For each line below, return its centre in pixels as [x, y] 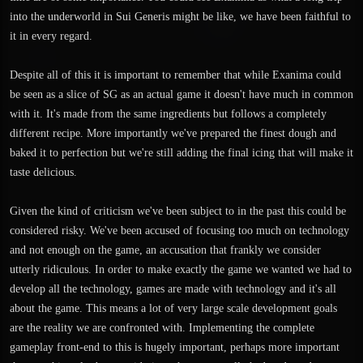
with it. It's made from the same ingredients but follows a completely [168, 114]
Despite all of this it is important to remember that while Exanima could [175, 75]
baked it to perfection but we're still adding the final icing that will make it [181, 153]
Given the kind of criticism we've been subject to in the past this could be [178, 211]
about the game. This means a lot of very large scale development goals [173, 308]
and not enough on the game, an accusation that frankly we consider [165, 250]
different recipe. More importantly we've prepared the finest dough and [173, 133]
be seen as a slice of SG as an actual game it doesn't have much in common [181, 94]
